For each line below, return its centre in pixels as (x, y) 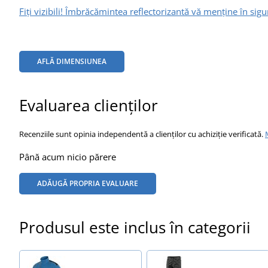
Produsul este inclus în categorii (135, 227)
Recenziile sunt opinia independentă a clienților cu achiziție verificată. (142, 134)
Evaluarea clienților (89, 105)
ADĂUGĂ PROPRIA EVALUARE (88, 183)
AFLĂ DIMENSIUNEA (72, 61)
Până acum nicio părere (68, 156)
